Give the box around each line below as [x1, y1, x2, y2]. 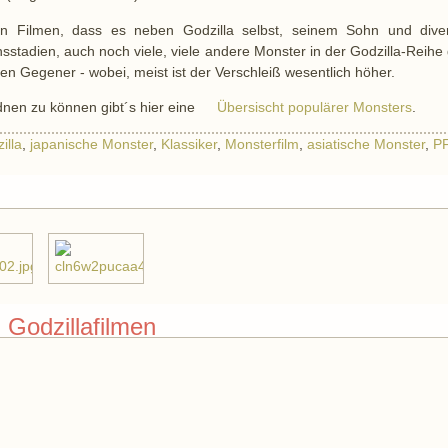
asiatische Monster [307, 137, 426, 153]
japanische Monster [30, 137, 154, 153]
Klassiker [161, 137, 218, 153]
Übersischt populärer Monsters [217, 99, 413, 116]
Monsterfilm [225, 137, 300, 153]
